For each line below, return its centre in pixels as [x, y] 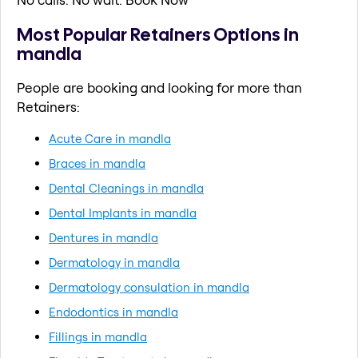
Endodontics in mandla [113, 312]
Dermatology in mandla [114, 262]
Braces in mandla [97, 163]
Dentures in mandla [103, 237]
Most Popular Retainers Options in [158, 34]
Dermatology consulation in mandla [149, 287]
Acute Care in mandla [110, 138]
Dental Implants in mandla [123, 213]
